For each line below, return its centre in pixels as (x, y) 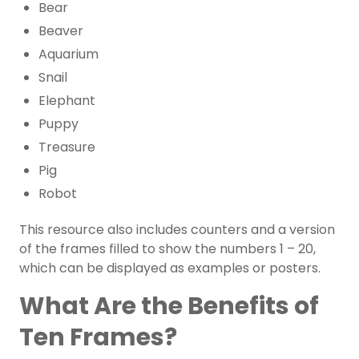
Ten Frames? (101, 338)
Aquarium (69, 54)
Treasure (67, 147)
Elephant (67, 101)
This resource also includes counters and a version (177, 230)
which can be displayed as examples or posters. (170, 268)
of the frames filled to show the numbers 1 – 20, (167, 249)
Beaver (61, 31)
